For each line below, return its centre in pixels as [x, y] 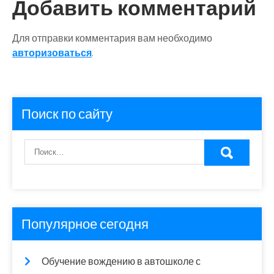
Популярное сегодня [85, 224]
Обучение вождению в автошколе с [121, 261]
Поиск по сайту [67, 113]
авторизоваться [52, 53]
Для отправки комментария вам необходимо [112, 38]
